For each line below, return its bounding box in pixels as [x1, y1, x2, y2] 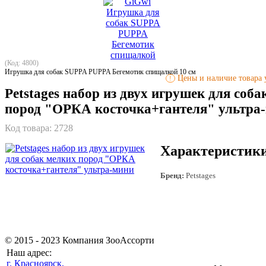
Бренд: [160, 171, 184, 180]
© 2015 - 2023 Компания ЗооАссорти [5, 235, 154, 246]
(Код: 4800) [5, 58, 39, 67]
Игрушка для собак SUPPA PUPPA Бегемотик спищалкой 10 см [5, 67, 196, 76]
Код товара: [5, 122, 54, 133]
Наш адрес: [7, 248, 52, 258]
